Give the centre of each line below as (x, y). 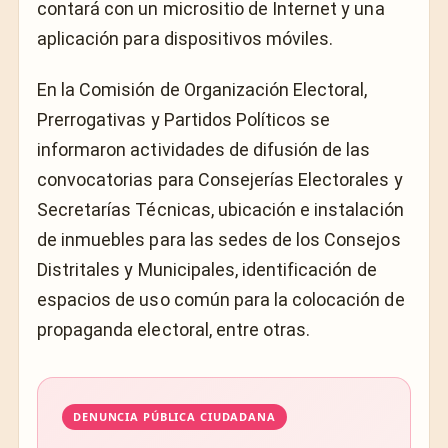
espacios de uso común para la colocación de (221, 299)
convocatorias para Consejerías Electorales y (220, 179)
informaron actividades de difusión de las (204, 149)
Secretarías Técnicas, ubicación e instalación (220, 209)
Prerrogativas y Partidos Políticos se (184, 119)
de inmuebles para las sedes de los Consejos (219, 239)
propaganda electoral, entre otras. (174, 329)
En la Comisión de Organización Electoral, (202, 89)
